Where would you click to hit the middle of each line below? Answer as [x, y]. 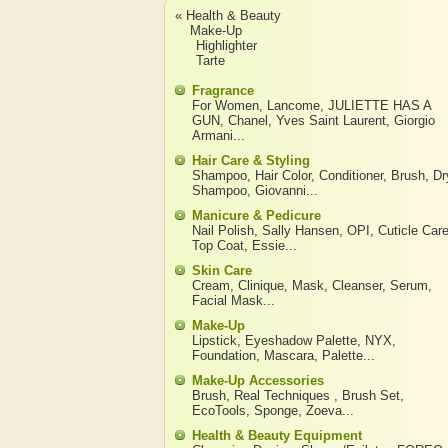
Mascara [288, 355]
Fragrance [222, 90]
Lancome [293, 105]
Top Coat [217, 245]
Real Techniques [283, 395]
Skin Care [221, 270]
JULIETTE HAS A [379, 105]
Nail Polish [222, 230]
